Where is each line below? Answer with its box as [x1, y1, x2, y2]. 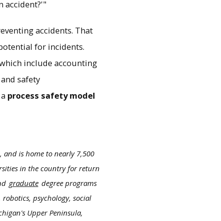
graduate [8, 178, 38, 188]
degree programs [39, 178, 97, 188]
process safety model [7, 90, 95, 102]
